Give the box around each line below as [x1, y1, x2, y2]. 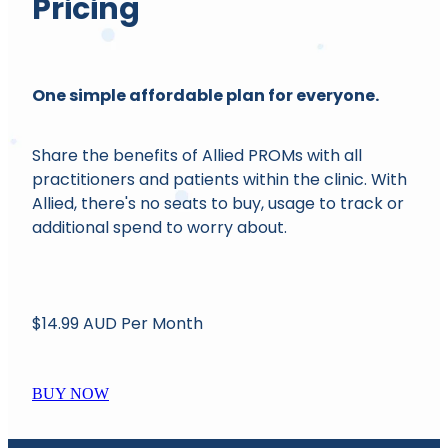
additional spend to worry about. [32, 215, 291, 242]
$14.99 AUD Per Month [32, 311, 203, 338]
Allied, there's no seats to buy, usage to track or [32, 191, 404, 218]
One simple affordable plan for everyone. [32, 82, 382, 111]
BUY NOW [32, 384, 109, 402]
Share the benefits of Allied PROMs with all [32, 143, 362, 170]
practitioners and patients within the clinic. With [32, 167, 407, 194]
